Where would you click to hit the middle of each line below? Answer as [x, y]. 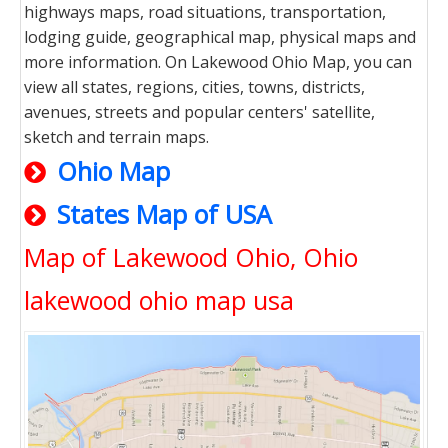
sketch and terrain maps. [116, 137]
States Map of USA [164, 214]
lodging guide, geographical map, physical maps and [220, 37]
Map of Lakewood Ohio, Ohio [191, 257]
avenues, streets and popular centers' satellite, [199, 112]
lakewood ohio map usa [159, 300]
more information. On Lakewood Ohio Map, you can [218, 62]
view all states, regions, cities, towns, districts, [194, 87]
